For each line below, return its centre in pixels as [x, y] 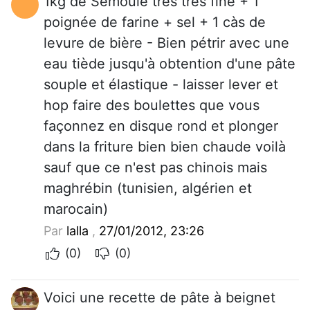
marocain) [76, 209]
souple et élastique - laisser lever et [161, 84]
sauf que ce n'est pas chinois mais [155, 167]
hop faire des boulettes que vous [152, 105]
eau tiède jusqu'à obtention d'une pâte [170, 63]
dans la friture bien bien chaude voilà [165, 146]
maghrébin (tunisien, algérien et [148, 188]
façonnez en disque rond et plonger [161, 126]
